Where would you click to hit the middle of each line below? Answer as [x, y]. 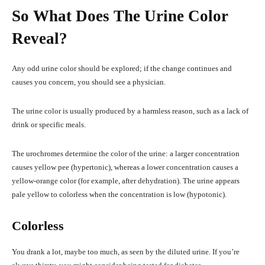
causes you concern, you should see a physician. [89, 82]
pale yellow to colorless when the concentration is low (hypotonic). [119, 195]
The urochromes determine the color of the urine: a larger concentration [126, 154]
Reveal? [40, 39]
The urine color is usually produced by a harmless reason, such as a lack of [130, 111]
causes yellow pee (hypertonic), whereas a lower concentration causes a [125, 167]
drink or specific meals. [49, 125]
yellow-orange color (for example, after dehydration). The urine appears [126, 181]
